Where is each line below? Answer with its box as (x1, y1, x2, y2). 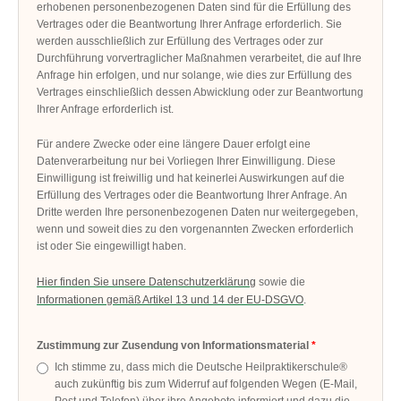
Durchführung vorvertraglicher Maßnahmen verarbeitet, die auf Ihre (37, 52, 363, 65)
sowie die (256, 276, 306, 289)
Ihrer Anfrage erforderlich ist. (37, 103, 175, 116)
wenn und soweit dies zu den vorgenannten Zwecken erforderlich (37, 223, 354, 236)
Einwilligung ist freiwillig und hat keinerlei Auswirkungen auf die (37, 172, 346, 185)
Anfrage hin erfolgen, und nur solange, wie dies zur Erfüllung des (37, 69, 353, 82)
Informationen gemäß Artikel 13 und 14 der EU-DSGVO (37, 294, 304, 307)
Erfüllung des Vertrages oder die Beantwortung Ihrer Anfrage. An (37, 189, 348, 202)
